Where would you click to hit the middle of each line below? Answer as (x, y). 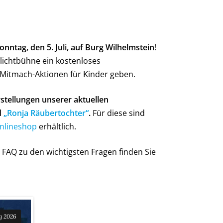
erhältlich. (56, 126)
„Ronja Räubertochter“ (46, 113)
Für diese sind (118, 113)
